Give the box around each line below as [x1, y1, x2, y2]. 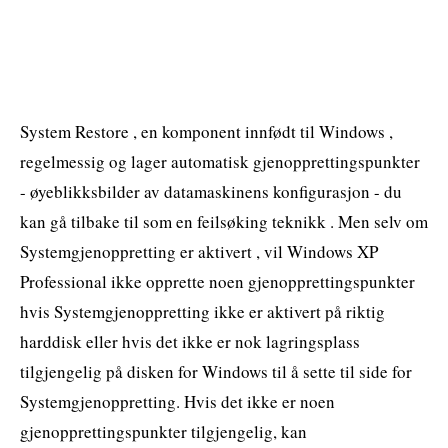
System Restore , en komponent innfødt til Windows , [20, 119, 393, 143]
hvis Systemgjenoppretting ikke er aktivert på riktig [20, 299, 385, 323]
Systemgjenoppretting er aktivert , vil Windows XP [20, 239, 378, 263]
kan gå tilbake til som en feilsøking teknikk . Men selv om [20, 209, 428, 233]
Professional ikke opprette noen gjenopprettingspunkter [20, 269, 415, 293]
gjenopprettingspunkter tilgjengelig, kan [20, 419, 307, 443]
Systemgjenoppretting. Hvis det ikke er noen [20, 389, 335, 413]
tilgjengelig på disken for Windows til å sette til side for [20, 359, 412, 383]
